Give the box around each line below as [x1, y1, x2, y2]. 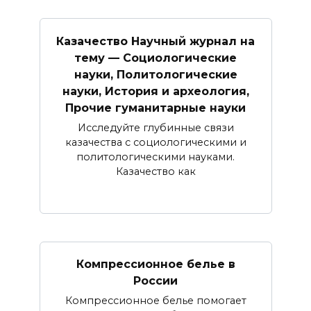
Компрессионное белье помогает [65, 294, 246, 307]
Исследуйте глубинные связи [77, 121, 234, 134]
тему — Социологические [74, 51, 237, 65]
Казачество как [115, 165, 196, 178]
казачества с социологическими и [65, 135, 246, 149]
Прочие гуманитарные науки [65, 101, 246, 115]
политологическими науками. [76, 150, 235, 163]
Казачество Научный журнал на [56, 34, 255, 48]
